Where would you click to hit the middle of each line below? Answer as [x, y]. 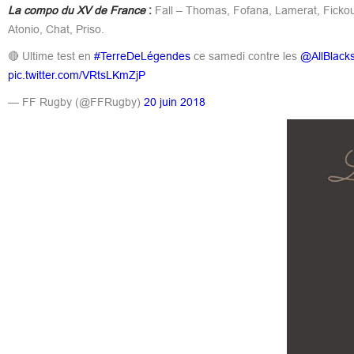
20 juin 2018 [174, 102]
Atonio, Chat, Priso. [56, 29]
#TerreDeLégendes [142, 56]
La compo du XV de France [76, 10]
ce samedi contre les [245, 56]
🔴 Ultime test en [51, 56]
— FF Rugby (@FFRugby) [75, 102]
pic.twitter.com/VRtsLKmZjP [76, 75]
